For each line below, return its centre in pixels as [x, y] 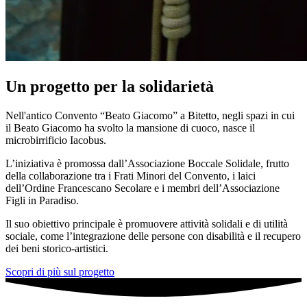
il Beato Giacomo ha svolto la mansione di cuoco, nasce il [130, 127]
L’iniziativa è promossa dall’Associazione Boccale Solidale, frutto [147, 163]
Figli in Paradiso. [42, 200]
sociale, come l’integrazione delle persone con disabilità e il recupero [153, 236]
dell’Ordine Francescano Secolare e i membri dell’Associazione [143, 188]
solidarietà [176, 86]
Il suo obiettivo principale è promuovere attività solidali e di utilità [147, 223]
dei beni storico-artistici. [57, 248]
